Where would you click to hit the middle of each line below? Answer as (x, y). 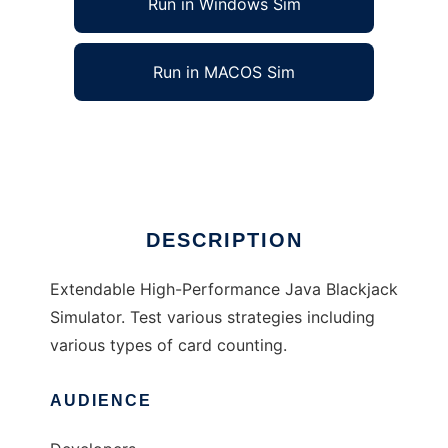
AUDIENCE (101, 401)
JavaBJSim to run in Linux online (173, 135)
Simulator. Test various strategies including (212, 317)
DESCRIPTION (224, 240)
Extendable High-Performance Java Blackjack (224, 289)
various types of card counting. (168, 345)
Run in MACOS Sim (224, 72)
